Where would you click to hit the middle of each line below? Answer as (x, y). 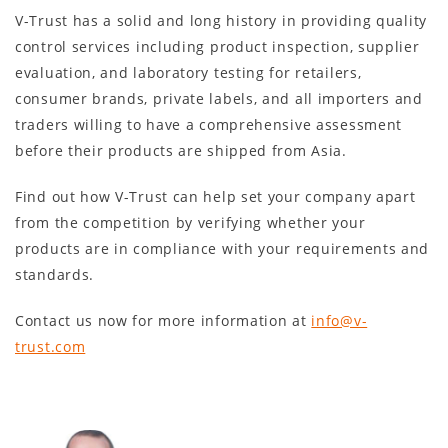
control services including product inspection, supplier (217, 46)
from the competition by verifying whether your (190, 222)
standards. (54, 274)
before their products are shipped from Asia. (181, 150)
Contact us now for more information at (163, 320)
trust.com (50, 346)
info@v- (339, 320)
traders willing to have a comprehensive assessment (209, 124)
